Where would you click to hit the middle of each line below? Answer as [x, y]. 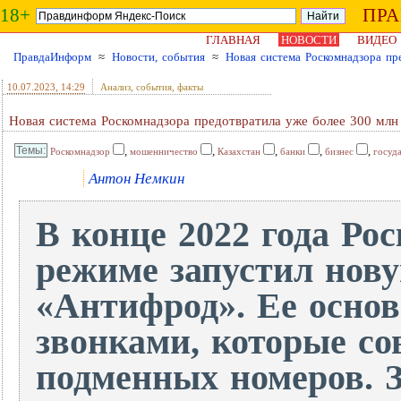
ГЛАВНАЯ [233, 40]
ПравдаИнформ [52, 57]
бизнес [339, 151]
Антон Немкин [137, 179]
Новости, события [158, 57]
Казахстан [239, 151]
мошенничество [164, 151]
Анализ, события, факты [152, 87]
